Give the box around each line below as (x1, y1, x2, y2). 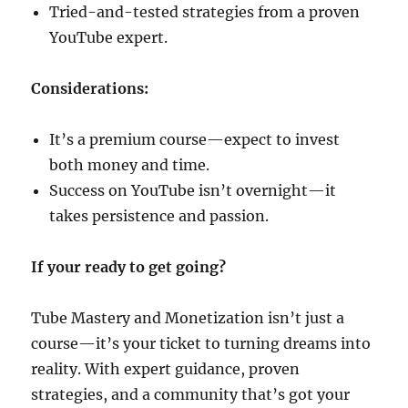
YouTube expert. (49, 28, 168, 47)
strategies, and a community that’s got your (31, 385, 351, 404)
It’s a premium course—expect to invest (49, 130, 341, 149)
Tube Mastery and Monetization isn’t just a (31, 309, 345, 328)
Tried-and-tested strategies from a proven (49, 3, 361, 22)
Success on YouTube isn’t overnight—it (49, 181, 337, 200)
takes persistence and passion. (49, 207, 270, 226)
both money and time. (49, 156, 210, 175)
